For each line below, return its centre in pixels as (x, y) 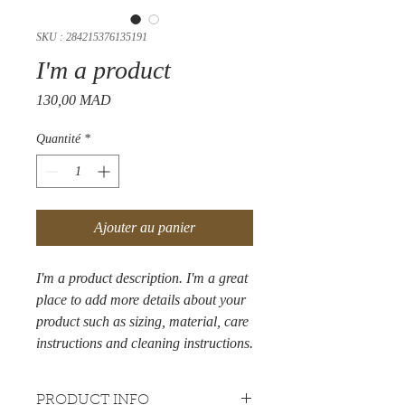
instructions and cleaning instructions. (145, 343)
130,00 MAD (74, 100)
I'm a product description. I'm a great (142, 278)
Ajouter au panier (145, 227)
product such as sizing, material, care (142, 321)
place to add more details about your (141, 300)
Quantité (58, 139)
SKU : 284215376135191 (92, 37)
